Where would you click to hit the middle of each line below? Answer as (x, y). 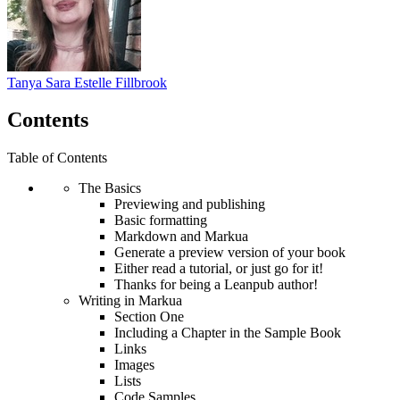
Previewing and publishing (190, 204)
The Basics (110, 188)
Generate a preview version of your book (230, 253)
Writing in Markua (130, 301)
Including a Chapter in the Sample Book (228, 333)
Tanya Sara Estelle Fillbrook (87, 82)
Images (134, 365)
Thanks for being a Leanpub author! (216, 285)
